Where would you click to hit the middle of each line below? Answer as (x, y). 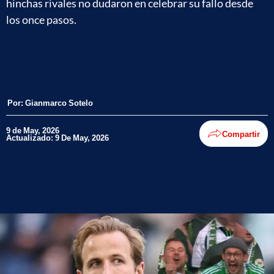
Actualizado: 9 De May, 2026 (57, 137)
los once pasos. (41, 20)
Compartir (241, 134)
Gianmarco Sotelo (59, 103)
